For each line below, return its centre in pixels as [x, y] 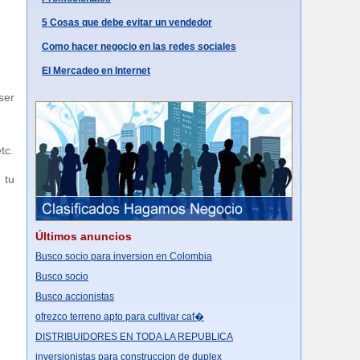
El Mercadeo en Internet [96, 71]
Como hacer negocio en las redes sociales [139, 47]
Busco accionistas [75, 297]
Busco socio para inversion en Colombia [124, 256]
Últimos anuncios [84, 236]
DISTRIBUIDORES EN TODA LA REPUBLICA [134, 337]
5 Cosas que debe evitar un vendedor [127, 22]
